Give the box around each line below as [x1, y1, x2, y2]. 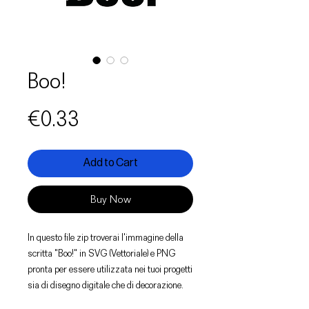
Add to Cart [83, 156, 138, 170]
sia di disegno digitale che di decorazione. [28, 278, 183, 291]
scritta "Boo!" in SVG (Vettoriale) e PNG [28, 246, 176, 259]
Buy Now [90, 192, 131, 206]
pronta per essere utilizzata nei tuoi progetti [28, 262, 192, 275]
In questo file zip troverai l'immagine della [28, 230, 183, 243]
